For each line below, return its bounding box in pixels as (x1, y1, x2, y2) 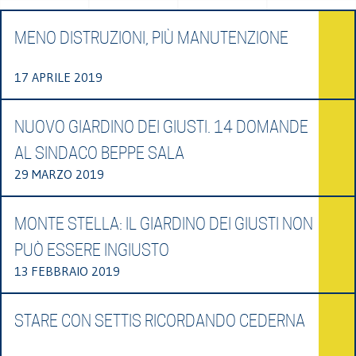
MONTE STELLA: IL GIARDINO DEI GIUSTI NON (14, 214, 313, 234)
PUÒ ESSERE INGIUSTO (14, 240, 169, 260)
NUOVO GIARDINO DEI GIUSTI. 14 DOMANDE (14, 117, 308, 137)
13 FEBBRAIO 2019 (14, 262, 120, 279)
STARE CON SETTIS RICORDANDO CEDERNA (14, 311, 305, 331)
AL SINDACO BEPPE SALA (14, 143, 184, 163)
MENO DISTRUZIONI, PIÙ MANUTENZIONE (14, 28, 288, 48)
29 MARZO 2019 (14, 165, 104, 182)
